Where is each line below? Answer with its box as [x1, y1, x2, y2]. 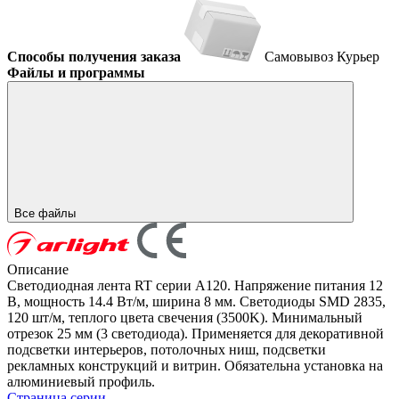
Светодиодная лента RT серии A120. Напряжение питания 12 [7, 277, 383, 293]
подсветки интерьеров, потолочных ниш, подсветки [7, 341, 326, 357]
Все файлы [14, 206, 79, 220]
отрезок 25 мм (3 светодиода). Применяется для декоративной [7, 325, 384, 341]
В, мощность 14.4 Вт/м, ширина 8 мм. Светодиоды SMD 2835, [7, 293, 386, 309]
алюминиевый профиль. [7, 373, 155, 389]
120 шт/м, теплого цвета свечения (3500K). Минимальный [7, 309, 362, 325]
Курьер [337, 48, 379, 64]
